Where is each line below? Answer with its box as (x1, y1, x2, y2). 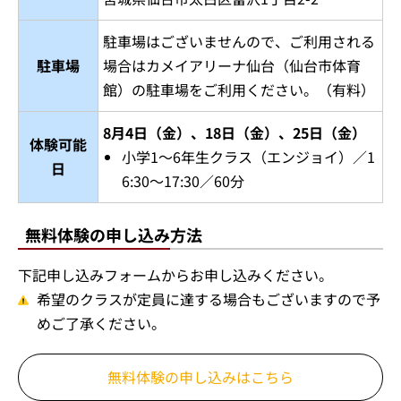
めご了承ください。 (36, 312, 166, 334)
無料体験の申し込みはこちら (107, 366, 294, 388)
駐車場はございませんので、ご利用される (103, 30, 375, 52)
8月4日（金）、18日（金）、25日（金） (103, 122, 366, 143)
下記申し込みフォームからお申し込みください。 (18, 264, 333, 286)
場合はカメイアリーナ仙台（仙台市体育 (103, 55, 361, 76)
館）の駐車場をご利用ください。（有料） (103, 79, 375, 100)
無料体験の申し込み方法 (25, 223, 202, 246)
